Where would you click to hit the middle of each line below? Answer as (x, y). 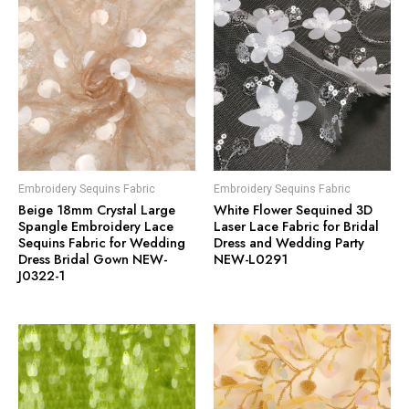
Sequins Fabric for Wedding (102, 242)
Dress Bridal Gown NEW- (93, 258)
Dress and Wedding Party (289, 242)
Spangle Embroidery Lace (96, 225)
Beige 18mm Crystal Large (97, 209)
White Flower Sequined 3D (293, 209)
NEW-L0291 (251, 258)
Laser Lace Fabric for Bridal (296, 225)
